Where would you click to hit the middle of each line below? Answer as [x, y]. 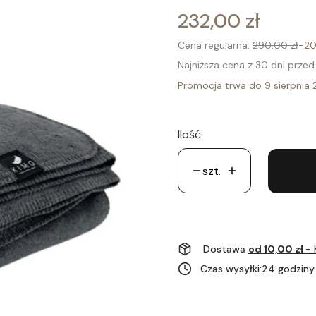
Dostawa [226, 249]
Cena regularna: [214, 45]
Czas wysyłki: [231, 268]
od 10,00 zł [277, 249]
